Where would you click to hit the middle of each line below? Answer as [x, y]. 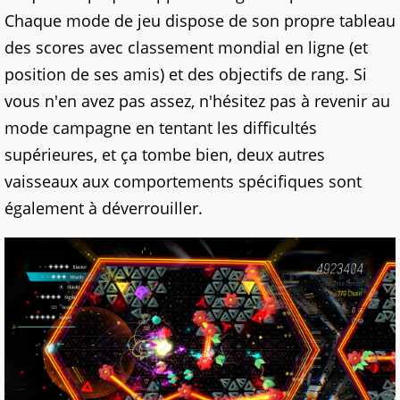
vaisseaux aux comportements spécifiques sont [183, 181]
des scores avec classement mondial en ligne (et [186, 47]
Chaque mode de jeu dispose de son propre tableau [200, 20]
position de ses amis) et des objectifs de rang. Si [186, 74]
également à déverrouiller [101, 208]
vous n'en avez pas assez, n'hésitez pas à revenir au [197, 100]
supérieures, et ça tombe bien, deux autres [165, 154]
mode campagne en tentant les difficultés [161, 127]
